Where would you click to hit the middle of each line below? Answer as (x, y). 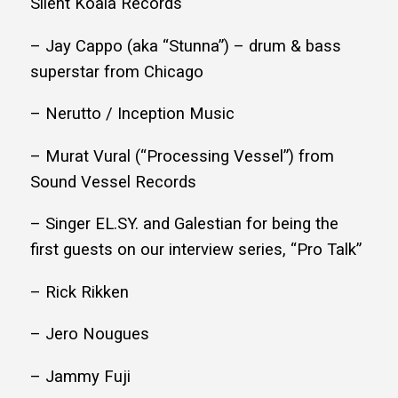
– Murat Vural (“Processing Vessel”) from (182, 156)
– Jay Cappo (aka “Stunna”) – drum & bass (186, 46)
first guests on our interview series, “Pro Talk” (196, 250)
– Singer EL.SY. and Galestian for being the (184, 224)
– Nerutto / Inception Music (132, 114)
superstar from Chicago (117, 72)
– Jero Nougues (90, 334)
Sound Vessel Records (113, 182)
